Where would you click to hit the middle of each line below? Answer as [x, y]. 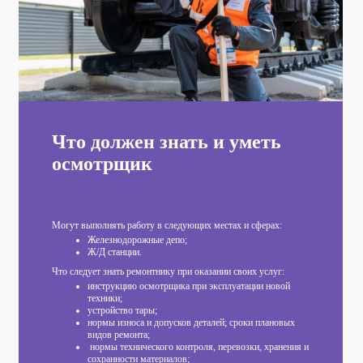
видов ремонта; [119, 334]
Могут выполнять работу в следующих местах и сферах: [167, 225]
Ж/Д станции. [115, 252]
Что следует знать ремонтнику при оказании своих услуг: [168, 271]
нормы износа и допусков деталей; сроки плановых [191, 322]
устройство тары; [122, 310]
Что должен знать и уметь [167, 141]
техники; [105, 298]
